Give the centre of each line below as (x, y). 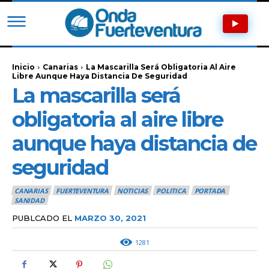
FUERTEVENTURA (82, 191)
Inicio (23, 67)
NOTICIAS (132, 191)
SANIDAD (29, 201)
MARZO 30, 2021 (110, 218)
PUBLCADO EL (42, 218)
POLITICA (171, 191)
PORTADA (210, 191)
